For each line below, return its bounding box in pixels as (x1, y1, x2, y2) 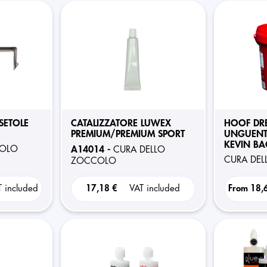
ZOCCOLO (70, 157, 116, 166)
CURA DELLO (113, 145, 165, 154)
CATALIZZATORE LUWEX (70, 119, 171, 128)
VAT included (129, 184, 181, 193)
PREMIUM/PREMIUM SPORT (70, 129, 185, 139)
